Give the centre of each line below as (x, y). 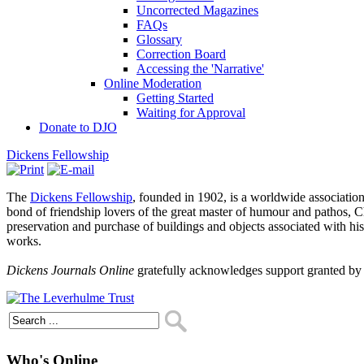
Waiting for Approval (191, 113)
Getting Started (175, 98)
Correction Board (181, 54)
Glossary (159, 39)
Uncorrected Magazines (197, 10)
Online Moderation (153, 83)
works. (24, 241)
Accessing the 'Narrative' (200, 69)
